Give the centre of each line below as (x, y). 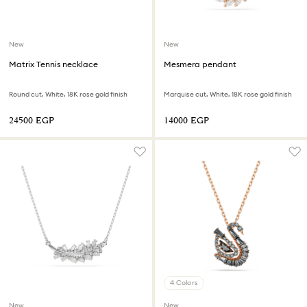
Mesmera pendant (200, 64)
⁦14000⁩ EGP (186, 121)
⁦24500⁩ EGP (32, 121)
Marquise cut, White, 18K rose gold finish (228, 95)
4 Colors (184, 283)
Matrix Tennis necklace (53, 64)
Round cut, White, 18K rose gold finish (68, 95)
